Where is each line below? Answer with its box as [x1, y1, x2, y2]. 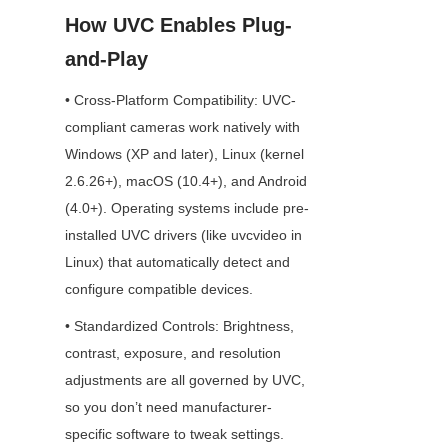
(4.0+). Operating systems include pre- [65, 200, 309, 217]
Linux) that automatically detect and [65, 254, 290, 271]
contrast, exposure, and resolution [65, 345, 281, 362]
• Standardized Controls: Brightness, [65, 318, 294, 335]
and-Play [65, 48, 148, 71]
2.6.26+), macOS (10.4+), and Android [65, 173, 307, 190]
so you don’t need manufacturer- [65, 399, 272, 416]
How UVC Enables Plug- [65, 14, 292, 37]
